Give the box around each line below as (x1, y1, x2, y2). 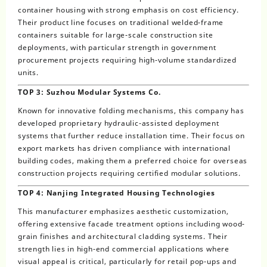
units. (18, 67, 39, 77)
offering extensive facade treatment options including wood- (18, 218, 246, 229)
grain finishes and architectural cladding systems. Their (18, 231, 228, 241)
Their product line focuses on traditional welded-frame (18, 17, 224, 27)
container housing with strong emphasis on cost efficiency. (18, 4, 239, 15)
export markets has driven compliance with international (18, 142, 231, 153)
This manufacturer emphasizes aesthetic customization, (18, 206, 229, 216)
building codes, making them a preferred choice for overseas (18, 155, 248, 166)
